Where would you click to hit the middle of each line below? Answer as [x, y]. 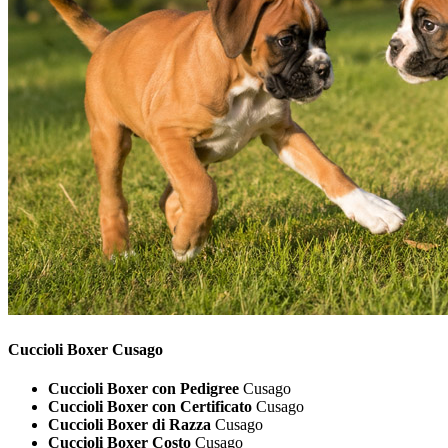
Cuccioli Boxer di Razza [129, 424]
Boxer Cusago [113, 349]
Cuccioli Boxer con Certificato [150, 406]
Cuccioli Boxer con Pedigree [143, 388]
